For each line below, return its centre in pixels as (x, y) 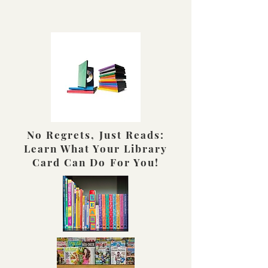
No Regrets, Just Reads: (96, 135)
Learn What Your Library (96, 148)
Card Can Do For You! (96, 162)
